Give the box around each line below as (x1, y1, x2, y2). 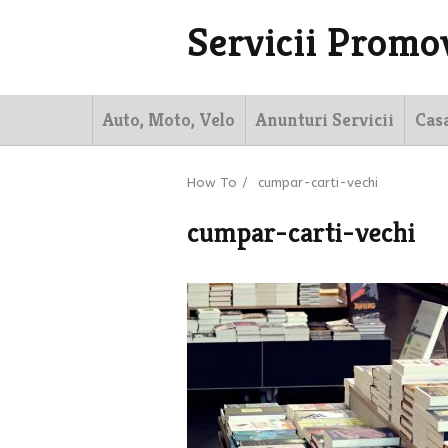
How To (187, 175, 237, 190)
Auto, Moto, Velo (103, 108, 235, 131)
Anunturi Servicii (256, 108, 394, 131)
